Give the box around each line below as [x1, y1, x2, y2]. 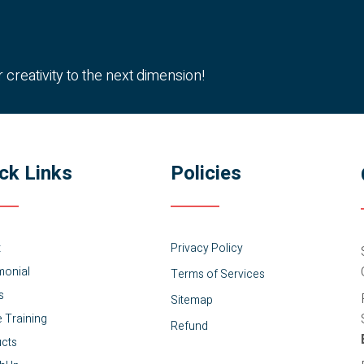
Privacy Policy [171, 239, 244, 257]
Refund [171, 317, 209, 335]
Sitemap [171, 291, 214, 309]
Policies [171, 158, 242, 188]
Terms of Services [171, 265, 266, 283]
